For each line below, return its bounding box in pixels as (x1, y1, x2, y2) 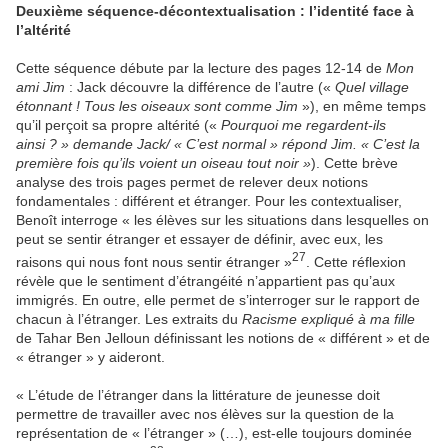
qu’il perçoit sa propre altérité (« (16, 117, 221, 134)
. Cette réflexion (306, 254, 406, 271)
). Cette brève (311, 155, 398, 172)
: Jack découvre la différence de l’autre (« (69, 79, 335, 96)
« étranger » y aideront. (16, 349, 165, 366)
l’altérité (16, 22, 71, 39)
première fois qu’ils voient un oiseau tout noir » (16, 155, 311, 172)
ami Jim (16, 79, 69, 96)
